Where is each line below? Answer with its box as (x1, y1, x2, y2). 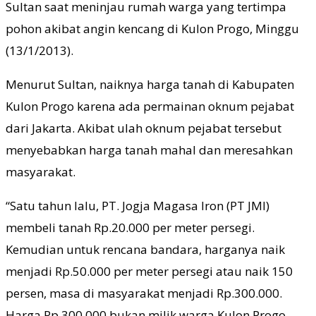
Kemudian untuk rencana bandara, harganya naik (6, 241, 285, 258)
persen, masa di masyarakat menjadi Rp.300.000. (6, 285, 282, 302)
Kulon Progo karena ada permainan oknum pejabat (6, 98, 294, 115)
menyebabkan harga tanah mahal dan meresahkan (6, 142, 293, 159)
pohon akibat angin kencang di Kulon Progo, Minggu (6, 20, 299, 37)
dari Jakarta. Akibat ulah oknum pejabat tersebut (6, 120, 281, 137)
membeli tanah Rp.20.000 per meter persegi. (6, 219, 255, 236)
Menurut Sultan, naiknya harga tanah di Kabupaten (6, 76, 294, 93)
